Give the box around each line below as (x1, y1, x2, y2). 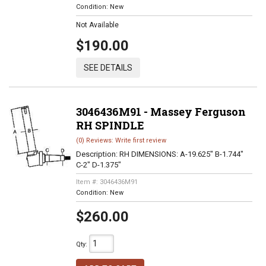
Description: (75, 150, 119, 159)
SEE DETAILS (83, 63, 132, 72)
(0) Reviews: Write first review (75, 137, 166, 144)
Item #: (75, 178, 100, 186)
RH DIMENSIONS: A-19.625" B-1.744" (119, 150, 243, 159)
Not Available (75, 21, 119, 29)
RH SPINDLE (75, 118, 144, 132)
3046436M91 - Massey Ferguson (75, 104, 246, 119)
